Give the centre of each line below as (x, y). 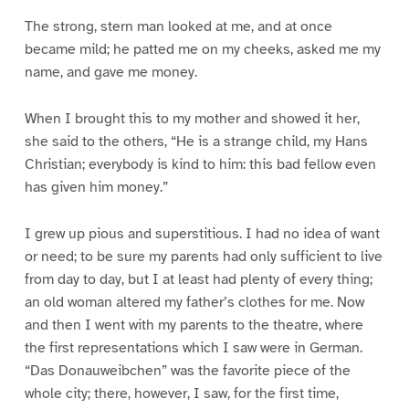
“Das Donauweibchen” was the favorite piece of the (187, 371)
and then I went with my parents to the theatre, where (194, 325)
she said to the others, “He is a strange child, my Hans (196, 142)
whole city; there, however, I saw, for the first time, (181, 394)
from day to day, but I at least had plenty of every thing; (198, 280)
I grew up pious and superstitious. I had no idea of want (202, 234)
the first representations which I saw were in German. (193, 348)
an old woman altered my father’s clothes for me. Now (194, 303)
